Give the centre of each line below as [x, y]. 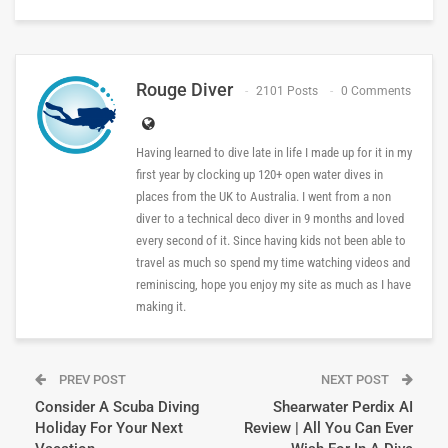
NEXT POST [356, 379]
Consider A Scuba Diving [117, 406]
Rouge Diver [184, 89]
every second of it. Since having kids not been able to [271, 240]
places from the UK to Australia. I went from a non [263, 196]
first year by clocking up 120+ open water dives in [259, 174]
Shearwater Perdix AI [343, 406]
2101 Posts [287, 91]
